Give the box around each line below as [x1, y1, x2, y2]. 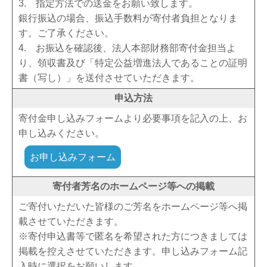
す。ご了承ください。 [18, 28, 114, 39]
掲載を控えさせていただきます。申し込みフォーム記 [18, 246, 247, 257]
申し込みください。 [18, 128, 104, 139]
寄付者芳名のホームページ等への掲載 [52, 181, 215, 192]
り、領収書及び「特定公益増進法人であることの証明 [18, 58, 247, 69]
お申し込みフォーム [30, 152, 116, 163]
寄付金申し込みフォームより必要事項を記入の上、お [18, 113, 247, 124]
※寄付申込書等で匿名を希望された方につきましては [18, 231, 247, 242]
